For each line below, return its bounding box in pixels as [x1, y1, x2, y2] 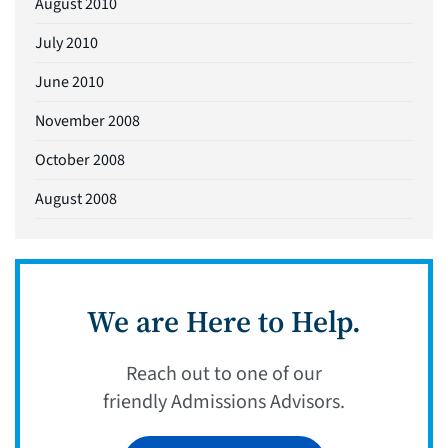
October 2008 [35, 148, 125, 171]
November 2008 [35, 109, 140, 132]
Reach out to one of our [126, 359, 322, 388]
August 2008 [35, 187, 117, 210]
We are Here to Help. [87, 300, 361, 342]
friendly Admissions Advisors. [103, 387, 345, 416]
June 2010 [35, 70, 104, 93]
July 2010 [35, 31, 98, 54]
